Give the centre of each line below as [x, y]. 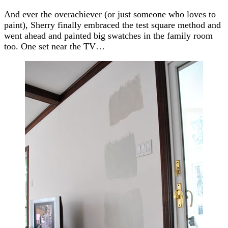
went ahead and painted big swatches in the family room [108, 35]
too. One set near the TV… [54, 46]
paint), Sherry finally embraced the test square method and [112, 25]
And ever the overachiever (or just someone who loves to [110, 14]
